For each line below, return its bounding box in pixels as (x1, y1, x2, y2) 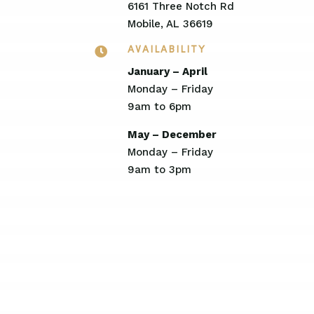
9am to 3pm (127, 163, 191, 176)
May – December (127, 128, 217, 141)
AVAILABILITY (127, 44, 206, 55)
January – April (127, 64, 207, 78)
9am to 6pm (127, 100, 191, 113)
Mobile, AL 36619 (127, 18, 213, 31)
